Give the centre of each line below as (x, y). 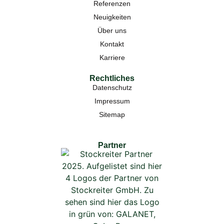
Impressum (112, 101)
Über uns (112, 30)
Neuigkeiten (112, 17)
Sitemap (112, 114)
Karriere (112, 57)
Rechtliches (112, 78)
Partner (112, 145)
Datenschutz (112, 87)
